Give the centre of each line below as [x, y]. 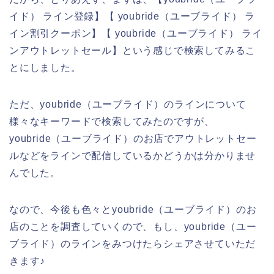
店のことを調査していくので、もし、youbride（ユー [133, 226]
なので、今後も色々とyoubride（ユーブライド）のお [133, 209]
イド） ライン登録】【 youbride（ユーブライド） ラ [132, 16]
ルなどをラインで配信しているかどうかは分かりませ [133, 155]
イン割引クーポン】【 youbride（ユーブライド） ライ [136, 33]
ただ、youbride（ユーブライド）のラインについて [128, 104]
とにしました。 [45, 67]
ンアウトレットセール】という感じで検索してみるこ [133, 50]
